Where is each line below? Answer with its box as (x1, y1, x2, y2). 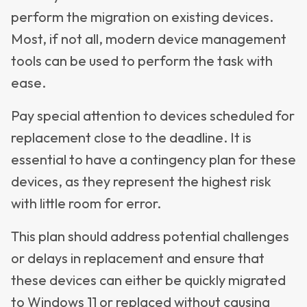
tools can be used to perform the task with (11, 52, 273, 69)
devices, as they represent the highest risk (11, 173, 271, 190)
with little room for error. (11, 195, 161, 212)
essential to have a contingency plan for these (11, 151, 296, 168)
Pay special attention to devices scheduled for (11, 107, 295, 124)
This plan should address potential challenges (11, 228, 289, 245)
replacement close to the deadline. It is (11, 129, 251, 146)
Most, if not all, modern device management (11, 30, 286, 47)
